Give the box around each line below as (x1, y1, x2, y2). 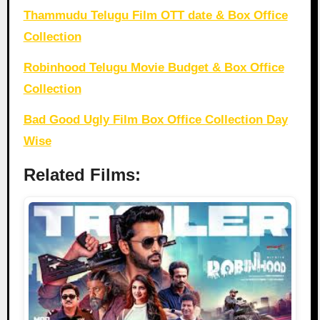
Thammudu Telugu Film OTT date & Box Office (23, 9, 288, 23)
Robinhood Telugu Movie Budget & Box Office (23, 61, 284, 75)
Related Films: (23, 165, 141, 185)
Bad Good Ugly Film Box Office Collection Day (23, 113, 288, 127)
